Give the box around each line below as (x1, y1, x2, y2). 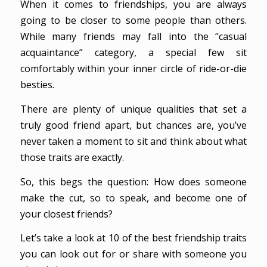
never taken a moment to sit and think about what (20, 134, 247, 148)
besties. (20, 78, 54, 92)
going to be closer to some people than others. (20, 14, 247, 27)
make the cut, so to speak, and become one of (20, 191, 247, 204)
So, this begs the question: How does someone (20, 175, 247, 188)
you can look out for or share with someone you (20, 247, 247, 261)
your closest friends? (20, 207, 113, 221)
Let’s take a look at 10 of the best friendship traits (20, 231, 247, 245)
